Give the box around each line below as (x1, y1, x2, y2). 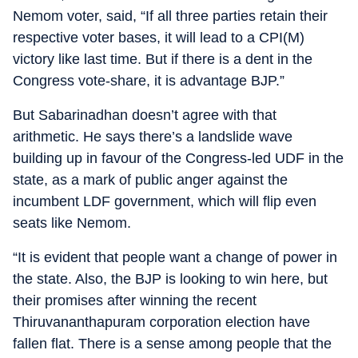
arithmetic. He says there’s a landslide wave (13, 129, 292, 145)
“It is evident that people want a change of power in (13, 249, 337, 265)
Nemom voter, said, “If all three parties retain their (13, 8, 328, 24)
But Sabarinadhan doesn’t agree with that (13, 107, 276, 123)
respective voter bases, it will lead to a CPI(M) (13, 30, 304, 46)
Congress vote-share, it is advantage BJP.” (13, 73, 284, 89)
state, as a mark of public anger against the (13, 172, 288, 188)
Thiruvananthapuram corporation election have (13, 314, 310, 330)
